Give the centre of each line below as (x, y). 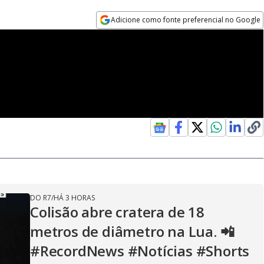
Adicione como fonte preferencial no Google (186, 20)
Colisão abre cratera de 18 (117, 212)
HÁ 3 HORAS (74, 198)
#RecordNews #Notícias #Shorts (140, 251)
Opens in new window (144, 36)
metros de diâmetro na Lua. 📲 (132, 231)
